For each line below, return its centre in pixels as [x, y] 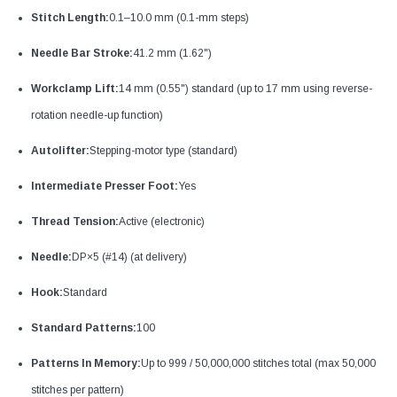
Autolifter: [60, 150]
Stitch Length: [70, 17]
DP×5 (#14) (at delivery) [129, 257]
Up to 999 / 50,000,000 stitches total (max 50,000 [258, 363]
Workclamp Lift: [75, 88]
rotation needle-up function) [97, 115]
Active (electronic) [162, 221]
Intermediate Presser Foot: [105, 186]
